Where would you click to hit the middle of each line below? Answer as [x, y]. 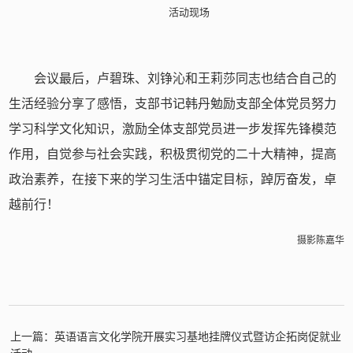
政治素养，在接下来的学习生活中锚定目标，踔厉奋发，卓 [173, 180]
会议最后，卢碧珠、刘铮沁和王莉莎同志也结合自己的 [186, 79]
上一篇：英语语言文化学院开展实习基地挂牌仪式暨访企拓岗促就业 [175, 337]
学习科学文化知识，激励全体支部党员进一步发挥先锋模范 [173, 129]
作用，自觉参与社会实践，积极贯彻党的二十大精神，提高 [173, 154]
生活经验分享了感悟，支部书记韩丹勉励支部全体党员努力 [173, 104]
